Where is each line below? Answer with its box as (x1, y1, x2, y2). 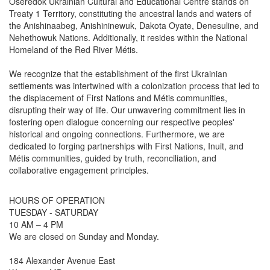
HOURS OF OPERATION (9, 194, 105, 206)
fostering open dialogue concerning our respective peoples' (9, 116, 234, 128)
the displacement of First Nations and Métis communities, (9, 92, 227, 104)
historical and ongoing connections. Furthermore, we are (9, 128, 225, 140)
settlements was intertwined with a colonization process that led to (9, 80, 260, 92)
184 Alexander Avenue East (9, 254, 115, 266)
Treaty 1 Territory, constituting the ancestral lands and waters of (9, 7, 251, 19)
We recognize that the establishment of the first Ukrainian (9, 67, 227, 80)
